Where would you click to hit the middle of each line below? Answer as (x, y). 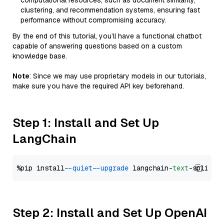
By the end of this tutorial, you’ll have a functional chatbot (107, 36)
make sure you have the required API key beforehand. (98, 86)
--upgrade (112, 168)
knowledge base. (40, 56)
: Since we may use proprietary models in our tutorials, (118, 76)
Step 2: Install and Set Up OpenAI (110, 213)
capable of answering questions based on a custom (97, 46)
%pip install (42, 168)
